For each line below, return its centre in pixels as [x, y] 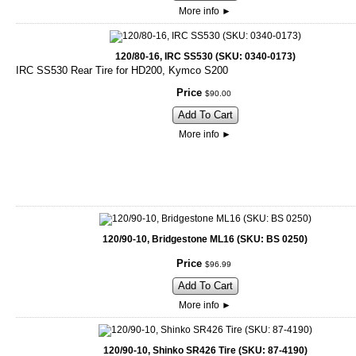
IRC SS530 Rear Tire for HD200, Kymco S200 [122, 71]
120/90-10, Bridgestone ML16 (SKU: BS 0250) [205, 240]
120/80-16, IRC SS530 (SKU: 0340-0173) [205, 57]
